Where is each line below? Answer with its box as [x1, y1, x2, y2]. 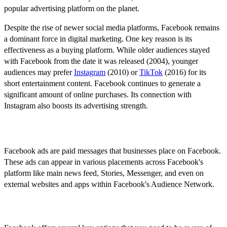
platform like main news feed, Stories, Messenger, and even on [4, 169, 204, 178]
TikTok [139, 67, 163, 77]
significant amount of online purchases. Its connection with [4, 90, 192, 99]
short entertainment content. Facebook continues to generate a [4, 79, 201, 88]
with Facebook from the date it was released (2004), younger [4, 56, 198, 65]
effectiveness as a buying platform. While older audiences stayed [4, 45, 210, 54]
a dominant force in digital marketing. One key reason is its [4, 34, 192, 43]
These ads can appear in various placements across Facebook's [4, 158, 203, 167]
